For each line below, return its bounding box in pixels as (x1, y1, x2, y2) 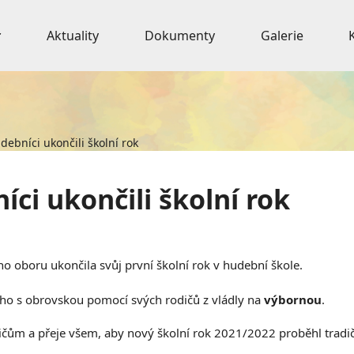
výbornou (264, 292, 322, 307)
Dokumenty (144, 27, 215, 44)
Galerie (260, 27, 303, 44)
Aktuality (47, 27, 100, 44)
